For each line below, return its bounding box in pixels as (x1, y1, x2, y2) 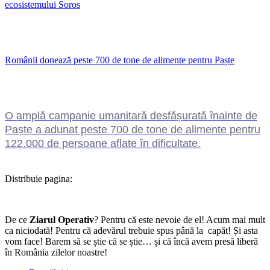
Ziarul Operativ (30, 214, 94, 225)
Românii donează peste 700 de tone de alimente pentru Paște (5, 54, 234, 65)
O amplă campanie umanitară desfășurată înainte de (5, 109, 257, 122)
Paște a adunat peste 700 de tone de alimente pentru (5, 123, 260, 136)
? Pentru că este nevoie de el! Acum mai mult (94, 214, 265, 225)
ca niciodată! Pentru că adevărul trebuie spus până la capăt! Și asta (5, 225, 258, 236)
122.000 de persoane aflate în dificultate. (5, 137, 201, 149)
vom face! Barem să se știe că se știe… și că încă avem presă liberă (5, 236, 258, 246)
